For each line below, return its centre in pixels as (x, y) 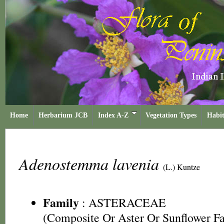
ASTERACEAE (127, 202)
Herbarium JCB (63, 115)
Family (61, 202)
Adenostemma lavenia (91, 164)
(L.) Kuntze (181, 167)
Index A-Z (113, 115)
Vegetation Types (171, 115)
